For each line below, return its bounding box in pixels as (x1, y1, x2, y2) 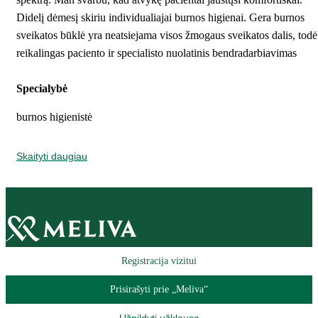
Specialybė (16, 82, 70, 95)
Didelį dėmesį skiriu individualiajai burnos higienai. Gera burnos (16, 11, 305, 24)
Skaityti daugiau (16, 150, 87, 163)
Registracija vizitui (121, 256, 197, 266)
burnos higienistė (16, 111, 92, 124)
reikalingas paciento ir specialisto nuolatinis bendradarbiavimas (16, 47, 297, 60)
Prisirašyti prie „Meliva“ (110, 284, 208, 295)
